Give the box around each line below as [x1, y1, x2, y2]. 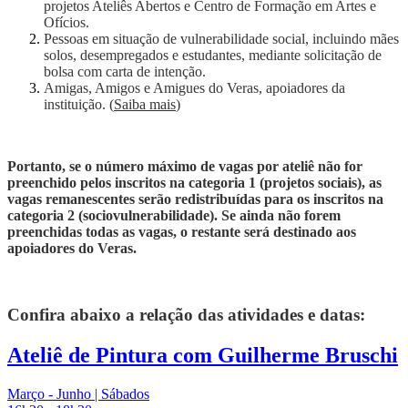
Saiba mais [114, 97, 176, 113]
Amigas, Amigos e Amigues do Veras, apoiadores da [44, 80, 345, 97]
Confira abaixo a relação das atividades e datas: [7, 304, 365, 324]
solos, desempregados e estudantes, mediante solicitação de [44, 47, 382, 64]
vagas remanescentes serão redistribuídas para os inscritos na [7, 191, 383, 208]
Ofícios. [44, 15, 89, 31]
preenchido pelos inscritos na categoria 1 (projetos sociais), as [7, 175, 382, 191]
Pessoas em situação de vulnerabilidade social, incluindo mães [44, 31, 399, 47]
